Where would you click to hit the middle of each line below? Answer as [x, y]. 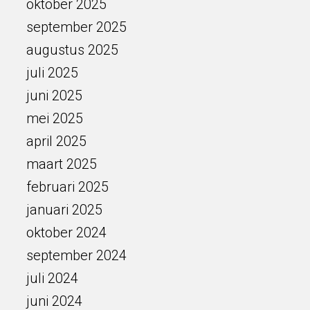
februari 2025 [67, 187]
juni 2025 [54, 95]
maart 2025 [61, 164]
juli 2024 [52, 278]
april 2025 [56, 141]
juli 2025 [52, 73]
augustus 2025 [72, 50]
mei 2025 [54, 118]
